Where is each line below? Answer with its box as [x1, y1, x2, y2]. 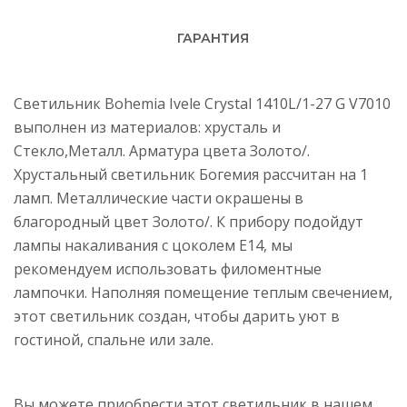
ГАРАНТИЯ [176, 30, 249, 46]
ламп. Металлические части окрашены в [14, 188, 303, 208]
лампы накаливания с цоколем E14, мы [14, 235, 293, 255]
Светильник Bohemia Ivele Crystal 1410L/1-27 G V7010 [14, 94, 391, 114]
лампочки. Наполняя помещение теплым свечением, [14, 283, 392, 303]
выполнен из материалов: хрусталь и [14, 117, 281, 137]
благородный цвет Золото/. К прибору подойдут [14, 212, 363, 232]
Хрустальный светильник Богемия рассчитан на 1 [14, 164, 368, 184]
